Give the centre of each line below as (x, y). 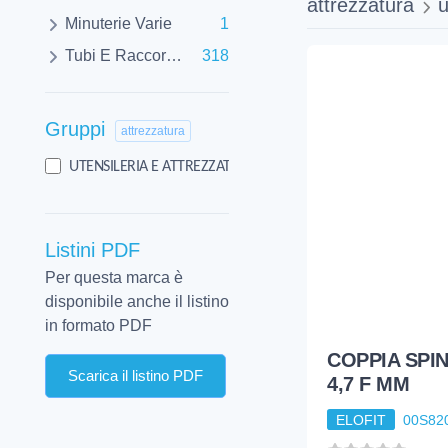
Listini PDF (92, 249)
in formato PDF (98, 325)
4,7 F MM (368, 383)
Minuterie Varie (118, 24)
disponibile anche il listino (137, 301)
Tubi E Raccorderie (115, 56)
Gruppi (78, 129)
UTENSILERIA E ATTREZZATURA (163, 166)
